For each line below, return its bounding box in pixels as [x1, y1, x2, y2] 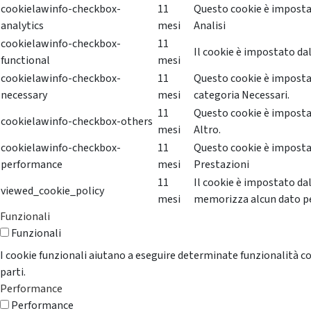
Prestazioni [194, 156, 249, 172]
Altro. [194, 121, 221, 137]
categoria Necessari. [194, 87, 289, 103]
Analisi [194, 17, 226, 33]
